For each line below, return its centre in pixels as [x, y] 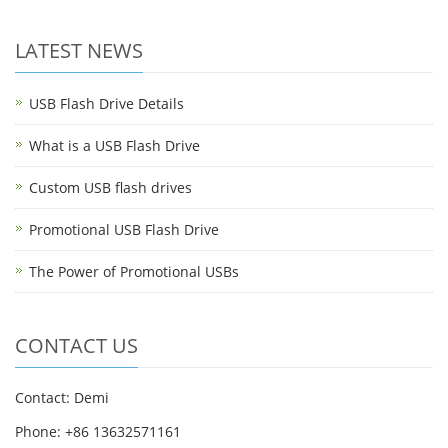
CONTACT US [76, 345]
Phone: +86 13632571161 [98, 431]
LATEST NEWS [79, 50]
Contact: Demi [62, 397]
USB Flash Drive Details [106, 103]
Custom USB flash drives [110, 187]
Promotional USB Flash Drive [124, 229]
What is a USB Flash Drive [114, 145]
